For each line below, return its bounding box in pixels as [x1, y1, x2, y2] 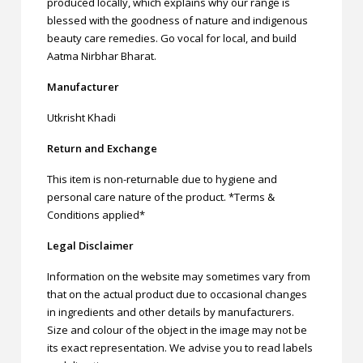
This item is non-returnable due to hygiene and [47, 171, 278, 186]
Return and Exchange [47, 140, 158, 156]
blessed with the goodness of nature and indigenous [47, 12, 309, 28]
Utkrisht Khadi [47, 109, 117, 125]
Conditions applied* [47, 207, 146, 222]
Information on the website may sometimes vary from [47, 268, 311, 284]
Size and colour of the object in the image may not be [47, 322, 308, 337]
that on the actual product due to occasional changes [47, 286, 308, 301]
